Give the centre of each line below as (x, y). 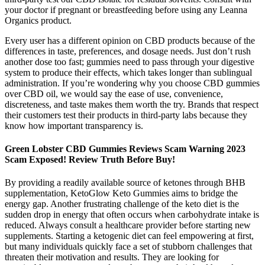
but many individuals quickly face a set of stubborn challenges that (128, 247)
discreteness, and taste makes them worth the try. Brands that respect (132, 104)
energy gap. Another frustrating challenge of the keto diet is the (122, 204)
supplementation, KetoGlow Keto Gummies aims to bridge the (121, 193)
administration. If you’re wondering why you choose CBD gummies (132, 83)
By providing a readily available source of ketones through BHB (125, 183)
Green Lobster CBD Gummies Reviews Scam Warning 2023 (125, 148)
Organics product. (38, 20)
